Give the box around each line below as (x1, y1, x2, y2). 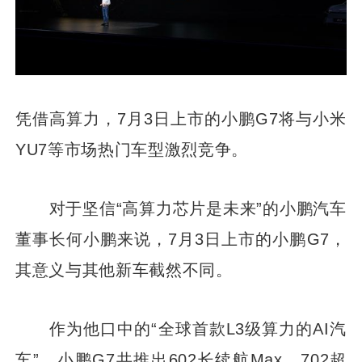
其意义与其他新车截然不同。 (15, 259, 233, 279)
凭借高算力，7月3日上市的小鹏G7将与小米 (15, 108, 347, 128)
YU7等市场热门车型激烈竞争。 (15, 139, 248, 158)
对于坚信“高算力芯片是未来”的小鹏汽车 (15, 198, 347, 217)
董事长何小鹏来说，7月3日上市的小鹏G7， (15, 229, 347, 248)
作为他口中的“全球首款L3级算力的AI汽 (15, 318, 347, 338)
